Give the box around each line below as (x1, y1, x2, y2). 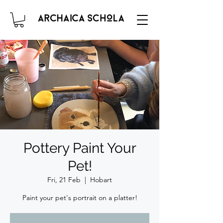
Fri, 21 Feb (47, 175, 81, 185)
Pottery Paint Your (23, 140, 136, 157)
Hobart (90, 175, 112, 185)
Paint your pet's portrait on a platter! (22, 193, 137, 203)
